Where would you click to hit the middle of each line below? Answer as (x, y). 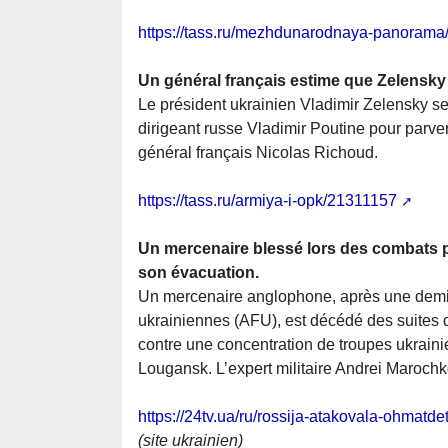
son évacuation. (198, 273)
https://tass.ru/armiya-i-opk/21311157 (267, 201)
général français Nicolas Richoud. (258, 153)
